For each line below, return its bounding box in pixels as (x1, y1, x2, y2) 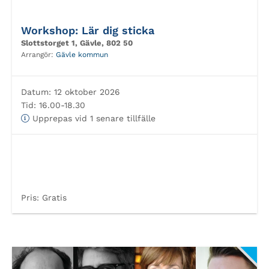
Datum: (21, 87, 51, 97)
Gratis (39, 193, 67, 202)
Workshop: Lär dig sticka (21, 24, 154, 37)
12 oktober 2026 (51, 87, 120, 97)
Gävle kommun (56, 50, 108, 59)
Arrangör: (21, 50, 56, 59)
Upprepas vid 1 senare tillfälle (29, 113, 156, 123)
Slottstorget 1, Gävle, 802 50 (21, 38, 133, 47)
